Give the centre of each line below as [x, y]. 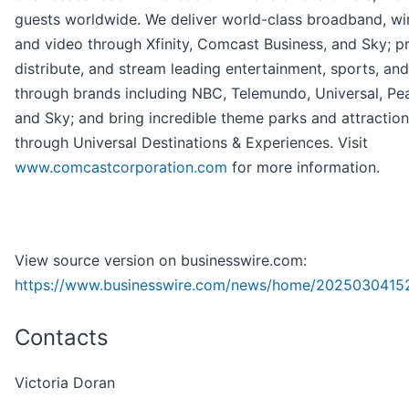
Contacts [62, 338]
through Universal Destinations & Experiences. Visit [191, 143]
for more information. [304, 168]
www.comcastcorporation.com [121, 168]
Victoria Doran [65, 383]
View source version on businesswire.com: [161, 261]
